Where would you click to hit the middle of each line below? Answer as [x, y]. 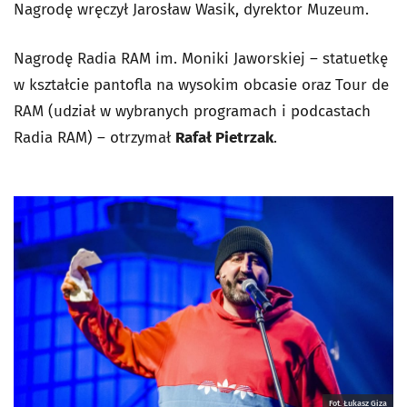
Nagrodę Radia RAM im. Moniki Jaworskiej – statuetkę [201, 59]
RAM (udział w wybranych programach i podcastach [192, 112]
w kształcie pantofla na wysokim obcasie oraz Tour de [201, 85]
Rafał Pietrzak [224, 138]
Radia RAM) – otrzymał [94, 138]
